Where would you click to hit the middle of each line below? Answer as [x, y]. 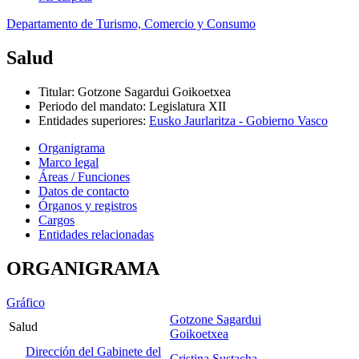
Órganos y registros [88, 205]
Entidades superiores [91, 120]
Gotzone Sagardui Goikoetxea [154, 91]
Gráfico [26, 302]
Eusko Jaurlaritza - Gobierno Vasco [238, 120]
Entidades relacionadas [96, 234]
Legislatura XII [188, 106]
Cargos [56, 220]
